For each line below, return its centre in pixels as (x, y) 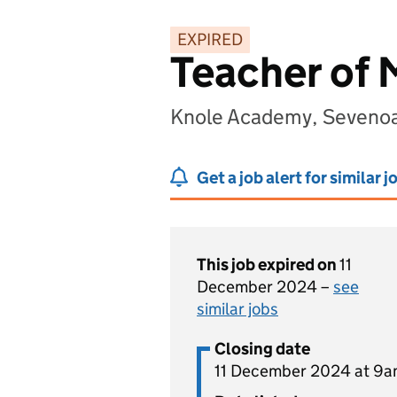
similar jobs (237, 309)
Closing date (262, 349)
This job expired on (268, 265)
